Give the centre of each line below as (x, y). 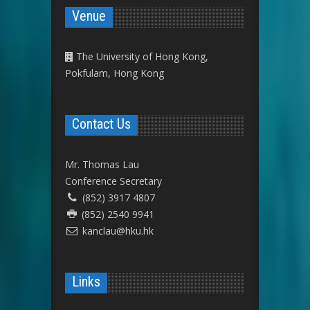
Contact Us (101, 124)
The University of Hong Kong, (141, 57)
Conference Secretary (113, 181)
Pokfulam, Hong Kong (115, 73)
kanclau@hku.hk (118, 231)
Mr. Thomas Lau (102, 165)
